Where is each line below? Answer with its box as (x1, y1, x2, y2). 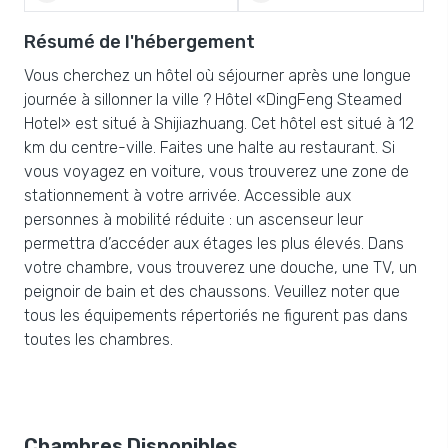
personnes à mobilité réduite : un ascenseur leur (24, 210, 363, 229)
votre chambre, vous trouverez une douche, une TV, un (24, 258, 417, 277)
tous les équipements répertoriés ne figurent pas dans (24, 306, 408, 325)
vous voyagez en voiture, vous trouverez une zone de (24, 162, 409, 181)
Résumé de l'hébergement (24, 31, 255, 53)
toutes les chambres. (24, 330, 173, 349)
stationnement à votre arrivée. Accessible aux (24, 186, 351, 205)
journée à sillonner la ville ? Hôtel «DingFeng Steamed (24, 90, 402, 109)
